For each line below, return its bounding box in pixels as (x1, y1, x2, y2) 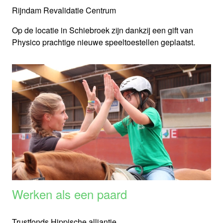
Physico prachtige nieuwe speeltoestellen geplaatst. (12, 36, 195, 48)
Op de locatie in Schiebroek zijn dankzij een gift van (12, 24, 193, 36)
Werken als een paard (12, 185, 127, 203)
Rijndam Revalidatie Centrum (12, 4, 116, 16)
